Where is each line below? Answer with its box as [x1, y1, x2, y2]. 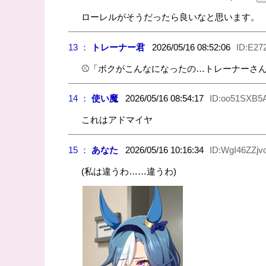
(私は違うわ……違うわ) [81, 166, 177, 176]
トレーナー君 [91, 42, 145, 52]
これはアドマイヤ [81, 115, 153, 125]
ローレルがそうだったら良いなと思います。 [81, 12, 260, 23]
